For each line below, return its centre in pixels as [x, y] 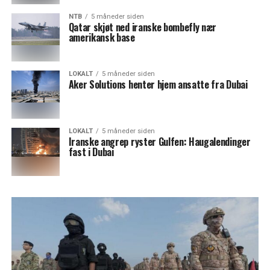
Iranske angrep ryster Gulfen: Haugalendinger [159, 142]
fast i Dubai [91, 152]
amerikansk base [102, 37]
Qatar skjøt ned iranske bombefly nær [143, 27]
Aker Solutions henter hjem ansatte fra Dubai [158, 84]
